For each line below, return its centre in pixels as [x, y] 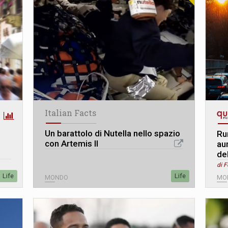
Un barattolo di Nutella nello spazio [112, 134]
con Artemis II [71, 144]
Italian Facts [70, 113]
